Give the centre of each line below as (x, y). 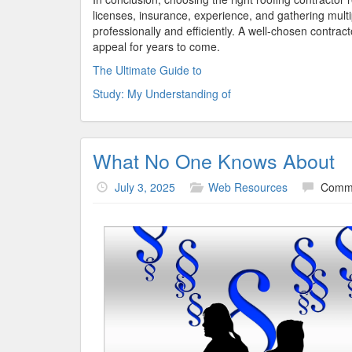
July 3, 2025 (145, 187)
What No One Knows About (214, 160)
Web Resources (248, 187)
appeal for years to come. (156, 46)
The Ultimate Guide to (147, 70)
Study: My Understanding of (162, 93)
